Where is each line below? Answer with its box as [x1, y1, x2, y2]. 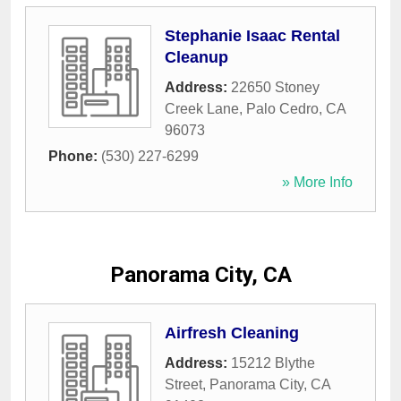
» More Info [282, 175, 353, 191]
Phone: [48, 149, 101, 165]
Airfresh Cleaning [165, 324, 299, 343]
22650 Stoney [231, 80, 320, 96]
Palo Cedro [246, 101, 319, 117]
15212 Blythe [231, 355, 315, 371]
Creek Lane [165, 101, 239, 117]
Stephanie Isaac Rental [165, 27, 340, 46]
